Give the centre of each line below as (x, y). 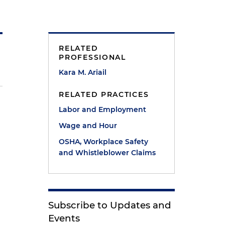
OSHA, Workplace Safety (104, 142)
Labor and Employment (103, 109)
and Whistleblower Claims (107, 153)
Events (64, 218)
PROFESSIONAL (92, 57)
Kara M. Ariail (83, 72)
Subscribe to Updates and (110, 205)
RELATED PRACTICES (104, 94)
